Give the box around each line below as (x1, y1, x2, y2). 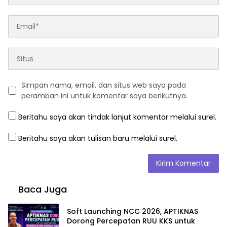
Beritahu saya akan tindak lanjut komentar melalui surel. (18, 112, 216, 123)
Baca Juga (18, 183, 67, 196)
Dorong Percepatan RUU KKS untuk (67, 215, 195, 226)
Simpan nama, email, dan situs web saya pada (21, 80, 186, 91)
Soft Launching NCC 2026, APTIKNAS (67, 206, 198, 216)
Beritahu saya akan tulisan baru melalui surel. (18, 133, 177, 144)
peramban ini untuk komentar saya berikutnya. (21, 91, 187, 101)
